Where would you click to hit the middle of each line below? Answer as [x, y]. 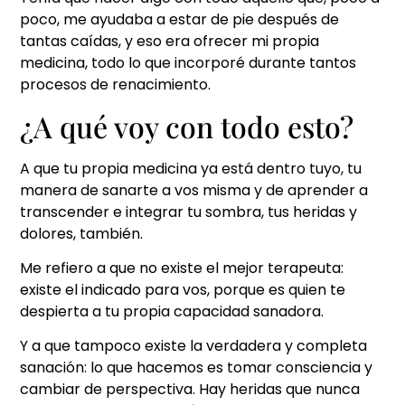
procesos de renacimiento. [116, 85]
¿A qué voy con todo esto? [187, 126]
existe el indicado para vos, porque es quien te [183, 290]
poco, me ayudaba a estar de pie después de [180, 20]
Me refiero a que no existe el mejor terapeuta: [182, 268]
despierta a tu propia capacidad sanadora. [172, 312]
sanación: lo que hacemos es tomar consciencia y [197, 368]
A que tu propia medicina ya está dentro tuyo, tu [191, 168]
